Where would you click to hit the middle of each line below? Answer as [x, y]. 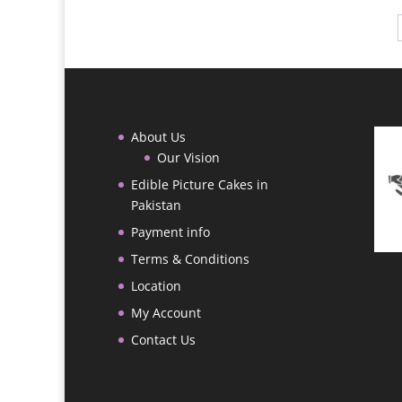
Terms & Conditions [190, 258]
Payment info [170, 232]
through [263, 14]
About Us [158, 136]
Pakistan [156, 205]
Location [156, 285]
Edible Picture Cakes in [200, 184]
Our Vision [188, 157]
